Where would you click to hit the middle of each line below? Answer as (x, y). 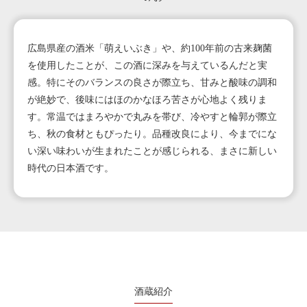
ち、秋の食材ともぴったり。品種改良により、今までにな (152, 134)
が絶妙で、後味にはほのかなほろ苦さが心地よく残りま (147, 99)
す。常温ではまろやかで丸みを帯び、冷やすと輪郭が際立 (152, 116)
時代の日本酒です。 (71, 168)
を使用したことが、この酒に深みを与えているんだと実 (147, 65)
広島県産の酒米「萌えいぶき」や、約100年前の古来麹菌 (150, 48)
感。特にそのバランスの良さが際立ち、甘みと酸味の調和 (152, 82)
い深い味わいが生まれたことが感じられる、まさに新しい (152, 151)
